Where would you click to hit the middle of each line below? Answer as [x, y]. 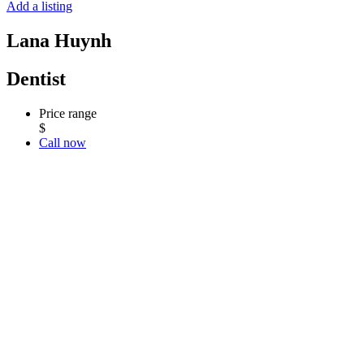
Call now [63, 142]
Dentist [36, 78]
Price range [68, 113]
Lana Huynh [59, 40]
